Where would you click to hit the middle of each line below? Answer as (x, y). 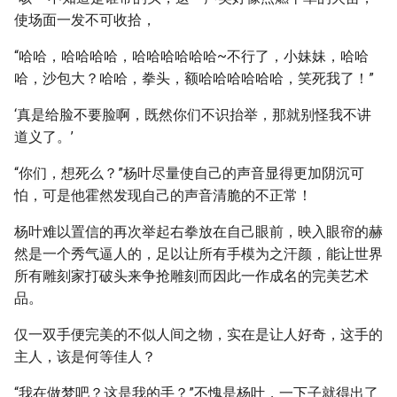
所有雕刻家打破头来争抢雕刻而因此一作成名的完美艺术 (191, 276)
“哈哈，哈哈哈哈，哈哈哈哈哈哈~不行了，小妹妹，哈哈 (191, 56)
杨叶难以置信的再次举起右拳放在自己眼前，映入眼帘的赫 (198, 232)
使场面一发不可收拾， (85, 20)
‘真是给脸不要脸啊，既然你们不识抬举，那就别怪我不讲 (193, 115)
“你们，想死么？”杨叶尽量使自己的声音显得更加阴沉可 (189, 173)
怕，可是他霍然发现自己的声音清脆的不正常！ (163, 195)
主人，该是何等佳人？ (85, 357)
